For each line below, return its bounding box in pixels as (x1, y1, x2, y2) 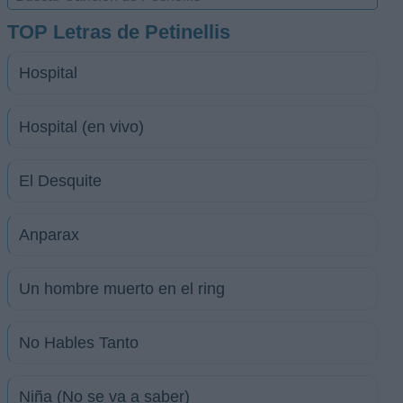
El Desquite (19, 172, 102, 190)
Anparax (19, 226, 79, 244)
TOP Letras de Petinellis (7, 21, 230, 43)
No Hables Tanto (19, 334, 139, 352)
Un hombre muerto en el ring (19, 280, 225, 298)
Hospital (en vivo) (19, 118, 144, 136)
